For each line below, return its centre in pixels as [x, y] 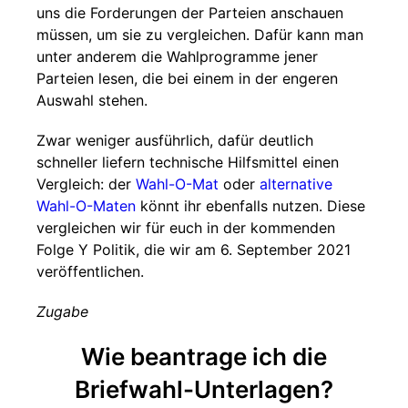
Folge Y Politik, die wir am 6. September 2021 [194, 250]
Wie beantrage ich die [204, 357]
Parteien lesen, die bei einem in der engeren [187, 78]
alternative [296, 184]
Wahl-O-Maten [86, 206]
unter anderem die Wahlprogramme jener [177, 56]
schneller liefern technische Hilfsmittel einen [188, 162]
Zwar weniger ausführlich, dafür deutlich [175, 140]
